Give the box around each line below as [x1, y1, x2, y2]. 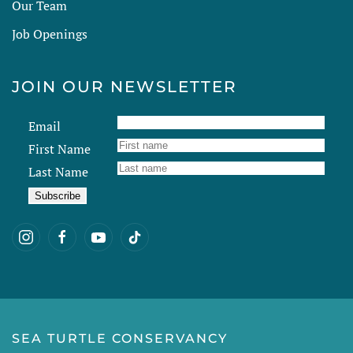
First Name [28, 139, 91, 158]
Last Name [28, 162, 88, 180]
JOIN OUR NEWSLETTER [12, 76, 237, 96]
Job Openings [12, 24, 87, 43]
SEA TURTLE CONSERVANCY [12, 330, 228, 346]
